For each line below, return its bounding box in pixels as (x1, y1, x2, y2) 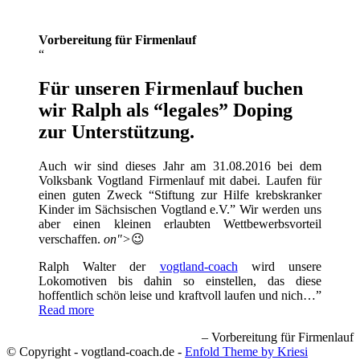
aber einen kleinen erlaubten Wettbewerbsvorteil (39, 216, 321, 231)
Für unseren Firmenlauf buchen (39, 77, 303, 99)
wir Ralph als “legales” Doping (39, 99, 292, 121)
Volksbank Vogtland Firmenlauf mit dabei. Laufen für (39, 173, 321, 187)
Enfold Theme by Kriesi (185, 344, 308, 358)
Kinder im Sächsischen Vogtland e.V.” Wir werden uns (39, 202, 321, 216)
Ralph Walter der (39, 259, 160, 273)
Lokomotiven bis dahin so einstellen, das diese (39, 273, 321, 288)
